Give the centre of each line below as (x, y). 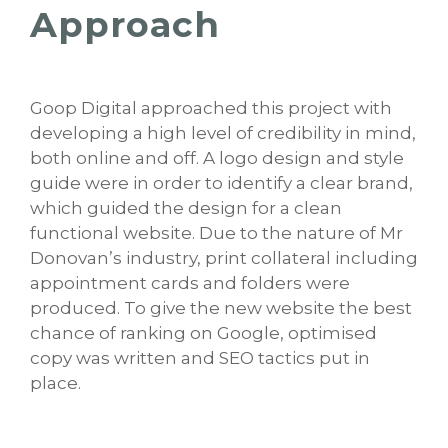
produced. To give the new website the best (221, 308)
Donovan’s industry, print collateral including (224, 258)
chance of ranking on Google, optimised (203, 333)
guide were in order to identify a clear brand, (221, 183)
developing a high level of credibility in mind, (223, 133)
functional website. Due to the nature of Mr (216, 233)
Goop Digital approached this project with (211, 108)
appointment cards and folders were (190, 283)
